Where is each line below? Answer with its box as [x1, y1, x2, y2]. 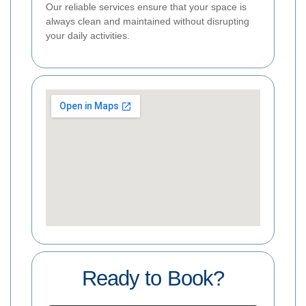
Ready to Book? [82, 266, 224, 290]
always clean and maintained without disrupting [46, 15, 249, 27]
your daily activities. [46, 29, 130, 41]
